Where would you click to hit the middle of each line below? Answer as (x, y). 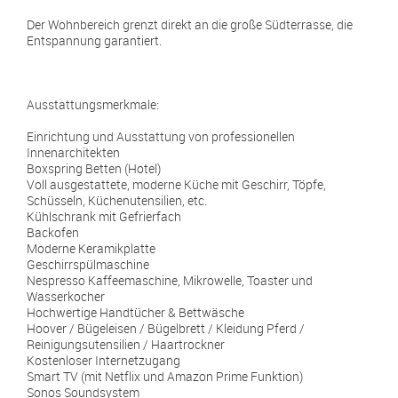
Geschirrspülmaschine (88, 264)
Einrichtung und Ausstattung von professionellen (161, 136)
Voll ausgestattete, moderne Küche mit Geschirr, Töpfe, (176, 184)
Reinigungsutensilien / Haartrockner (126, 344)
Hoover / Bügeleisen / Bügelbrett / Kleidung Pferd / (166, 328)
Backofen (53, 232)
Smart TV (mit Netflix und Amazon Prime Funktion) (165, 376)
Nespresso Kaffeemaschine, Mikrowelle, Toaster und (170, 280)
